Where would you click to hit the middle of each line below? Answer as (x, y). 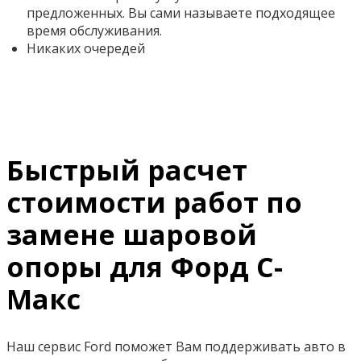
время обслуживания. (94, 31)
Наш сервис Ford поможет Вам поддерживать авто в (176, 347)
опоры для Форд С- (145, 267)
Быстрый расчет (127, 170)
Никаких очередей (86, 49)
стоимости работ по (154, 203)
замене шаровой (132, 235)
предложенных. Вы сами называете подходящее (181, 13)
